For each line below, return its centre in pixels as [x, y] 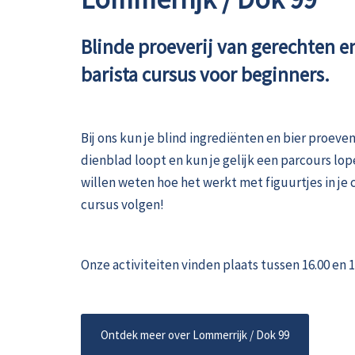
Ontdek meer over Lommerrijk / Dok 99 [195, 335]
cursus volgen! [122, 204]
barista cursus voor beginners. [205, 74]
